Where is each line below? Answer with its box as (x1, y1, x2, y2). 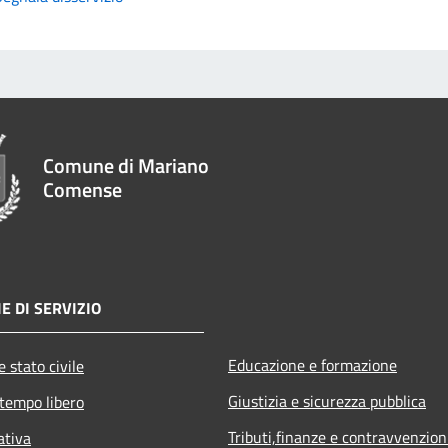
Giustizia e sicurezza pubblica (228, 389, 426, 414)
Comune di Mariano (42, 149, 209, 181)
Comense (42, 173, 122, 205)
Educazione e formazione (228, 353, 397, 378)
